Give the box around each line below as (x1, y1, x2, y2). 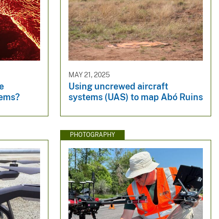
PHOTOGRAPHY (69, 131, 115, 138)
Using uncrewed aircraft (68, 81, 168, 92)
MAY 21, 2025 (68, 70, 110, 79)
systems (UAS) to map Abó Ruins (68, 92, 203, 103)
